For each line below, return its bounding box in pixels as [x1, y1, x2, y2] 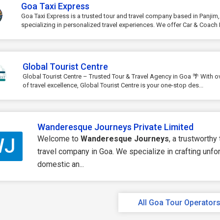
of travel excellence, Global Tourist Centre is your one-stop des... [22, 82, 203, 89]
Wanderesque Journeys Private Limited [37, 122, 193, 132]
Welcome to [37, 134, 81, 143]
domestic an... [37, 160, 84, 169]
